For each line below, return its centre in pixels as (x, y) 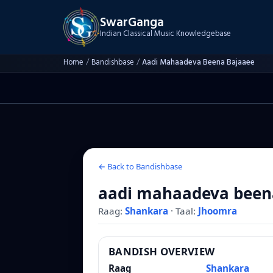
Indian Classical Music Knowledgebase (165, 34)
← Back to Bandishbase (140, 167)
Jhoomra (218, 211)
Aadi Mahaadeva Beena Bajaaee (198, 62)
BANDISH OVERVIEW (162, 252)
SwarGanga (132, 23)
